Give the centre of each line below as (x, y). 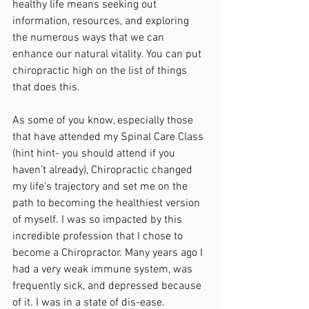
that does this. (46, 88)
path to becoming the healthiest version (108, 203)
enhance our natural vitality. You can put (108, 54)
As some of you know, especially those (104, 121)
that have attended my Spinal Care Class (109, 137)
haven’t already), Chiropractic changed (104, 170)
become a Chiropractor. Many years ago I (109, 253)
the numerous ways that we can (90, 38)
